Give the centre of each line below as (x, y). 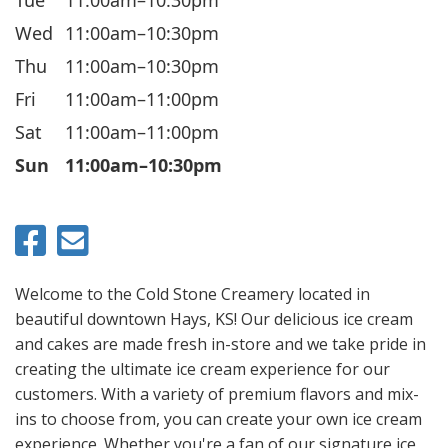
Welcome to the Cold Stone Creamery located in (192, 293)
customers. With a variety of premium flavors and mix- (217, 393)
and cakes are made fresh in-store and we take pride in (220, 343)
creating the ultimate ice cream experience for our (202, 368)
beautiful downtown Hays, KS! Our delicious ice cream (214, 318)
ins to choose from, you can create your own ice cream (218, 418)
